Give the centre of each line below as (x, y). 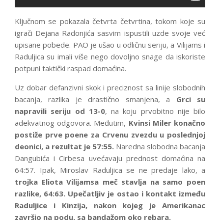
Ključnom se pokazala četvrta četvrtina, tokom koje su (110, 21)
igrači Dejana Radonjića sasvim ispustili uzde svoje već (110, 33)
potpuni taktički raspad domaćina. (70, 69)
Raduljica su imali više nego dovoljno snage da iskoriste (110, 57)
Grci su (191, 99)
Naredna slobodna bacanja (160, 147)
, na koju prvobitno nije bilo (155, 111)
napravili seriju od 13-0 (60, 111)
